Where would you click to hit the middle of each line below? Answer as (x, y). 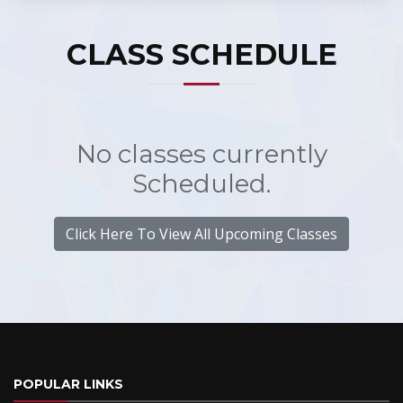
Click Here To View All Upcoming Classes (201, 234)
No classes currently (201, 154)
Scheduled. (201, 184)
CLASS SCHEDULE (201, 54)
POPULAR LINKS (68, 384)
